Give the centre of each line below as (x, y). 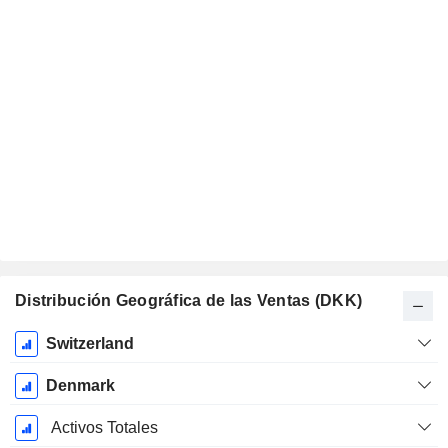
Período (50, 341)
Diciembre (50, 385)
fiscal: (50, 363)
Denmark (80, 386)
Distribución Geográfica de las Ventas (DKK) (189, 301)
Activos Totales (104, 428)
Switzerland (89, 344)
